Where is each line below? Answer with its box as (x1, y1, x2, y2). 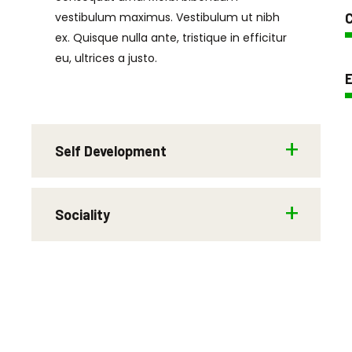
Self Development (55, 142, 167, 159)
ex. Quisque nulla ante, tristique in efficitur (55, 30, 287, 46)
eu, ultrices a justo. (55, 50, 157, 66)
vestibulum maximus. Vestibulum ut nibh (55, 9, 280, 25)
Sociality (55, 206, 110, 223)
